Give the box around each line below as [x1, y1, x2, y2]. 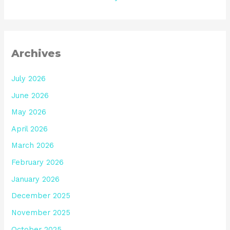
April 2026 [11, 124, 48, 133]
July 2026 [11, 73, 46, 83]
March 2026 [11, 141, 54, 150]
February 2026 [11, 158, 64, 167]
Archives [11, 47, 62, 60]
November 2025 [11, 208, 71, 218]
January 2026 [11, 174, 60, 184]
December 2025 [11, 191, 71, 201]
